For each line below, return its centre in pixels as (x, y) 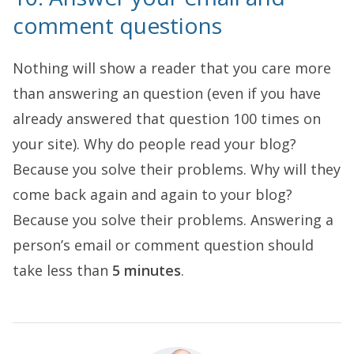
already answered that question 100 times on (167, 119)
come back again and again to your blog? (153, 194)
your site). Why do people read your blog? (154, 144)
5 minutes (147, 270)
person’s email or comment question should (163, 245)
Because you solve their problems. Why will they (177, 169)
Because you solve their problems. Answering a (173, 220)
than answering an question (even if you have (167, 93)
